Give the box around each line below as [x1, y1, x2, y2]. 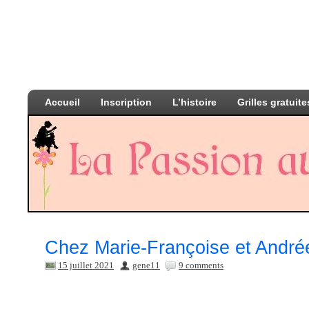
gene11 [132, 260, 160, 270]
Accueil [45, 97, 80, 108]
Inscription [101, 97, 152, 108]
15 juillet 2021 [58, 260, 114, 270]
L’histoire [172, 97, 217, 108]
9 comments [179, 260, 223, 270]
